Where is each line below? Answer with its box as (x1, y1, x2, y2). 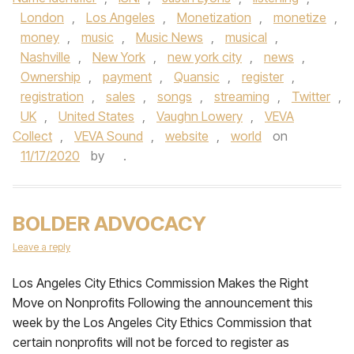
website (165, 128, 209, 144)
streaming (214, 88, 269, 104)
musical (225, 29, 267, 45)
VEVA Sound (74, 128, 143, 144)
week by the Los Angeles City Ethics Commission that (13, 314, 311, 330)
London (21, 9, 64, 25)
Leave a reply (13, 241, 70, 253)
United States (58, 108, 134, 124)
